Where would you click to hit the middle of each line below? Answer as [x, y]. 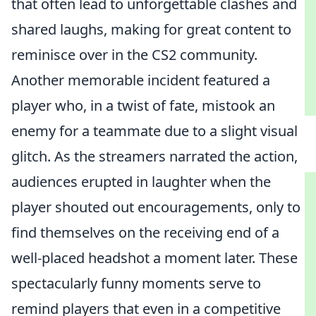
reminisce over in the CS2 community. [134, 55]
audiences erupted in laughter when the [141, 182]
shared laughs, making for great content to [151, 29]
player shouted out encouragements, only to [156, 207]
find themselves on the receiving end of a [145, 232]
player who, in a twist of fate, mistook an [143, 105]
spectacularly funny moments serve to [136, 283]
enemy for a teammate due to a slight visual [154, 131]
